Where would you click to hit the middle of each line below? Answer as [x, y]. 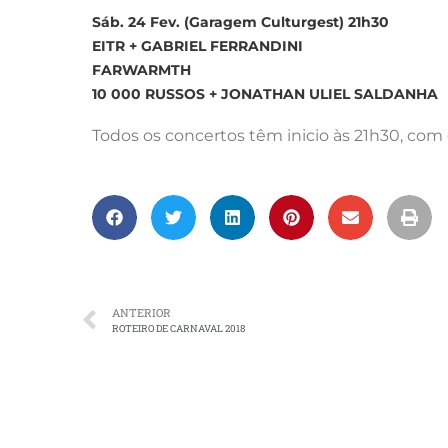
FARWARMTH [141, 70]
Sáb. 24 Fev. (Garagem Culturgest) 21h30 [240, 22]
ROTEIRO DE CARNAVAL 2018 [178, 328]
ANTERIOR [141, 312]
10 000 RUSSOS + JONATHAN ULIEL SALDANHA [265, 94]
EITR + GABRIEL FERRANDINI [197, 46]
